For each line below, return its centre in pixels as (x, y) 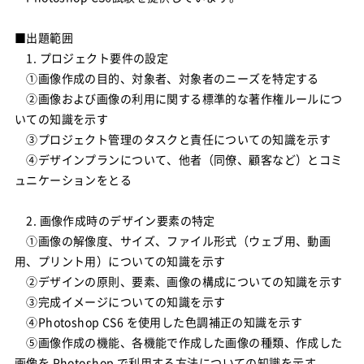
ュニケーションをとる (73, 180)
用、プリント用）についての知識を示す (120, 261)
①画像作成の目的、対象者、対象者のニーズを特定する (167, 78)
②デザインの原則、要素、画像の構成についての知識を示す (178, 281)
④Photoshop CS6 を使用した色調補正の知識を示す (158, 322)
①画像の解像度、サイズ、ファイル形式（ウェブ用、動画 (173, 240)
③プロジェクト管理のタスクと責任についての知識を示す (173, 139)
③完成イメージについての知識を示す (120, 301)
